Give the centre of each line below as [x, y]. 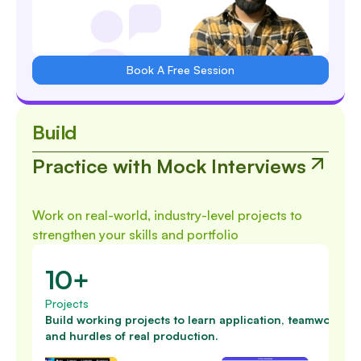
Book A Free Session [180, 70]
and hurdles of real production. [132, 336]
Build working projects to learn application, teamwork [193, 320]
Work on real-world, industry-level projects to [167, 215]
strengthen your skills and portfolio [135, 234]
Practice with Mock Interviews [169, 166]
